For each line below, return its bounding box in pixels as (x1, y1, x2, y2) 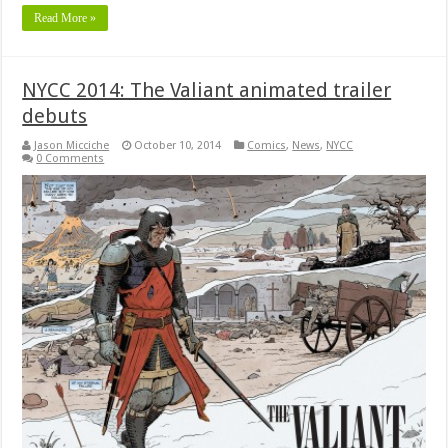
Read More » (34, 11, 97, 26)
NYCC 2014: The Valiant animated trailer (22, 78, 392, 103)
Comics (247, 139, 287, 153)
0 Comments (36, 152, 105, 166)
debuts (22, 104, 88, 129)
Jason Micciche (34, 139, 110, 153)
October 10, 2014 (134, 139, 222, 153)
